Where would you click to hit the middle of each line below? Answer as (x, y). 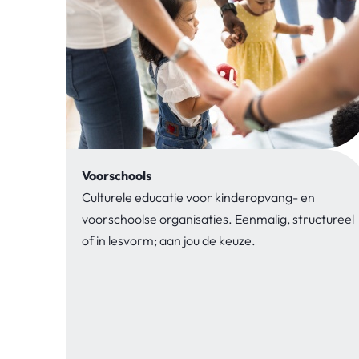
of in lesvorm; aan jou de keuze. (169, 240)
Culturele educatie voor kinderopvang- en (198, 197)
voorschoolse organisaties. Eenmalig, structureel (218, 218)
